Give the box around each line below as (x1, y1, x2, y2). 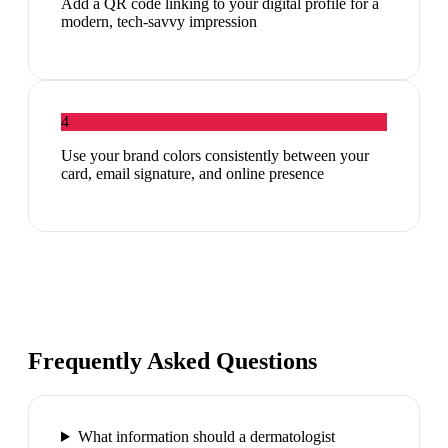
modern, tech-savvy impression (61, 13, 257, 31)
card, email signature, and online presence (61, 165, 324, 183)
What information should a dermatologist (77, 427, 335, 445)
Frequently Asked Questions (28, 348, 317, 375)
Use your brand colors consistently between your (61, 147, 369, 165)
